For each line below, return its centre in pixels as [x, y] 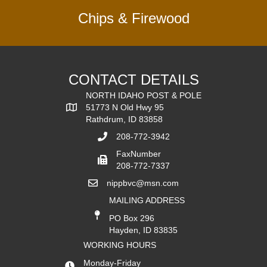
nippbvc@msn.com [143, 183]
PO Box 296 [131, 218]
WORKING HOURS [120, 245]
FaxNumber [138, 154]
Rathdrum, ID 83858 [124, 119]
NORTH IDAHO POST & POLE [143, 96]
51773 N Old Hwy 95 [125, 108]
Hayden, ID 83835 [143, 230]
